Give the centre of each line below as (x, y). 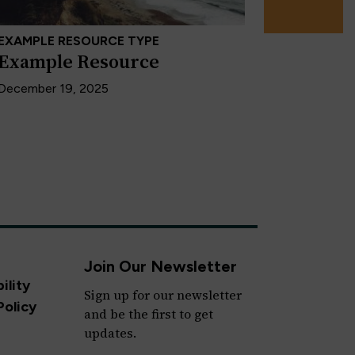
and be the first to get (148, 314)
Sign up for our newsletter (162, 295)
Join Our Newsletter (160, 267)
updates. (110, 333)
